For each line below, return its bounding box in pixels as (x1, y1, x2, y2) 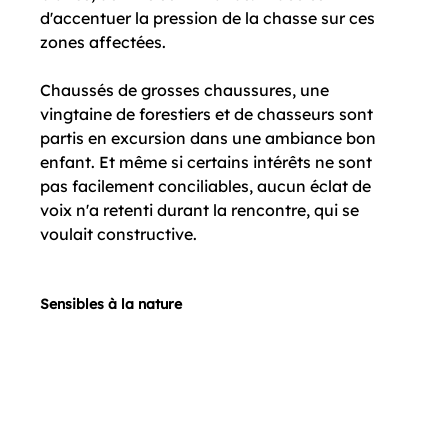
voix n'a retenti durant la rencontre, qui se (40, 200, 364, 221)
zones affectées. (40, 32, 167, 53)
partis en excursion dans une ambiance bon (40, 128, 381, 149)
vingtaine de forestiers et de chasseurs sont (40, 104, 378, 125)
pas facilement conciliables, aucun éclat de (40, 176, 376, 197)
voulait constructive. (40, 224, 198, 245)
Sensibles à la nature (40, 295, 183, 314)
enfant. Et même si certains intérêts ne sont (40, 152, 377, 173)
